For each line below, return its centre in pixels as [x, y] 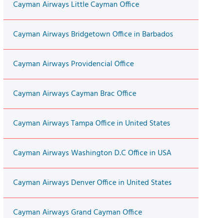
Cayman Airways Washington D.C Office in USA [92, 154]
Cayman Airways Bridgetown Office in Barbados [93, 35]
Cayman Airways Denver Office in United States [92, 183]
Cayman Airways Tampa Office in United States [91, 124]
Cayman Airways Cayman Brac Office [74, 94]
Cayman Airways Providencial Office [73, 64]
